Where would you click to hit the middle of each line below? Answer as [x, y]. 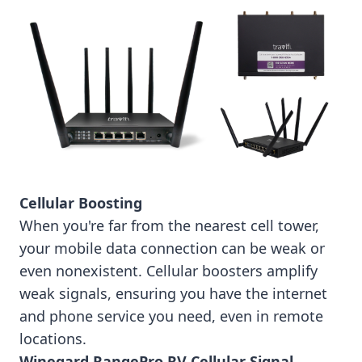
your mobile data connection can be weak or [172, 248]
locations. [53, 338]
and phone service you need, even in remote [171, 316]
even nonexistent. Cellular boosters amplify [168, 270]
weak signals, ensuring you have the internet [173, 293]
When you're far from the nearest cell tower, [169, 225]
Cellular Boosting [81, 202]
